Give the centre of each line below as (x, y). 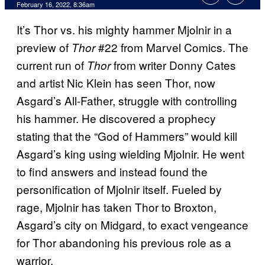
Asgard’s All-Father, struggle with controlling (127, 101)
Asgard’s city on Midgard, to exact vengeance (132, 225)
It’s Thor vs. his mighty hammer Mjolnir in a (124, 30)
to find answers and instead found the (112, 172)
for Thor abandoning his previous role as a (124, 243)
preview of (44, 47)
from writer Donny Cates (175, 65)
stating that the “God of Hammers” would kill (127, 136)
